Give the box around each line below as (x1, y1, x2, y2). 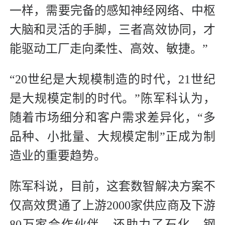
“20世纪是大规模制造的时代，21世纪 (10, 73, 215, 86)
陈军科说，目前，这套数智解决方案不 (10, 180, 215, 193)
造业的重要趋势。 (10, 149, 106, 163)
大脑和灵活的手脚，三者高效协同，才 (10, 23, 215, 37)
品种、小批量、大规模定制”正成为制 (10, 130, 215, 144)
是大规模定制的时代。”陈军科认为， (10, 92, 215, 105)
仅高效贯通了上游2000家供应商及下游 (10, 199, 215, 212)
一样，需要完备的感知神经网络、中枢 (10, 4, 215, 18)
